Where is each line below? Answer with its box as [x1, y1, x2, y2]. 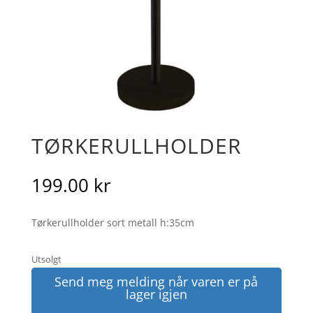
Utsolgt [31, 252, 61, 265]
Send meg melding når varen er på [54, 272, 259, 290]
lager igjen [125, 285, 187, 303]
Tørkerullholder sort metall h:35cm [31, 215, 194, 229]
